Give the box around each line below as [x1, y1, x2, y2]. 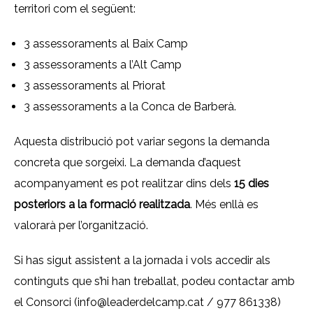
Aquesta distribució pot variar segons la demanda [14, 135, 270, 148]
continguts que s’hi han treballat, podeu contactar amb [14, 275, 295, 288]
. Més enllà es [190, 198, 259, 211]
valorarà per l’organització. [14, 219, 148, 232]
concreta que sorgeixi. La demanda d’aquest [14, 156, 241, 169]
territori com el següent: [14, 2, 136, 15]
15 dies [234, 177, 269, 190]
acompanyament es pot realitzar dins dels [14, 177, 234, 190]
